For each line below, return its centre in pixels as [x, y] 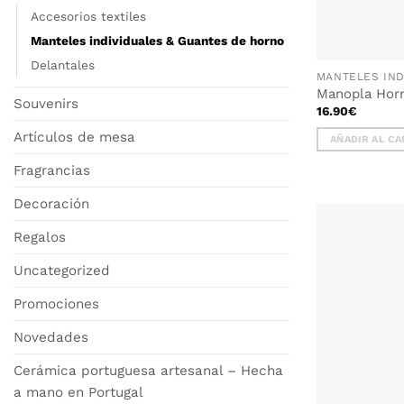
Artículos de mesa [74, 137]
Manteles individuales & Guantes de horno [157, 40]
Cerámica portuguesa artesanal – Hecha [148, 370]
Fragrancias [52, 170]
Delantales [63, 64]
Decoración [51, 203]
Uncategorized [62, 270]
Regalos [40, 237]
